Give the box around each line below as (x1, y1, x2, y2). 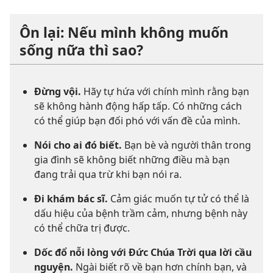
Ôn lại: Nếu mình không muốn (19, 23, 229, 43)
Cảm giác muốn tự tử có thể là (108, 192, 249, 206)
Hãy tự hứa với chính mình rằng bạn (81, 85, 249, 99)
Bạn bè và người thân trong (122, 138, 251, 152)
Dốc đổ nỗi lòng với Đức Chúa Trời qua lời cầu (34, 246, 252, 260)
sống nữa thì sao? (19, 40, 143, 60)
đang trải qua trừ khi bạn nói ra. (34, 168, 182, 182)
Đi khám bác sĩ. (34, 192, 108, 206)
